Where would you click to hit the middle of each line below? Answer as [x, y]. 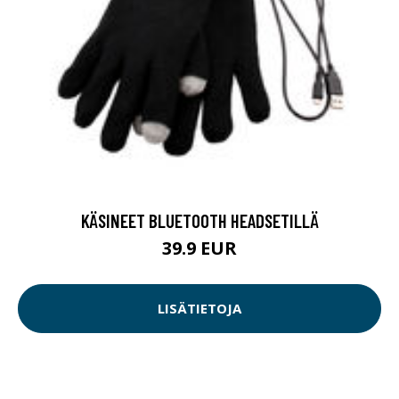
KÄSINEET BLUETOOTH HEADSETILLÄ [199, 220]
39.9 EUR [199, 248]
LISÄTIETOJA [199, 309]
